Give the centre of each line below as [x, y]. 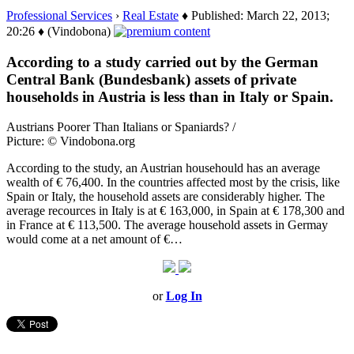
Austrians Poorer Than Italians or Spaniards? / [121, 127]
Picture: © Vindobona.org [71, 141]
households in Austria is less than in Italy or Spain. [170, 96]
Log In [184, 296]
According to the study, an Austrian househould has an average [163, 168]
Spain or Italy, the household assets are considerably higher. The [166, 197]
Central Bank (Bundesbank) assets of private [151, 79]
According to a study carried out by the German [162, 62]
